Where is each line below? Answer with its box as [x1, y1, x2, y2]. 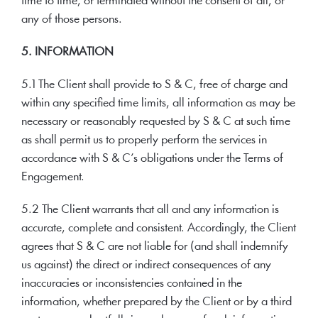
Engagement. [21, 171, 84, 183]
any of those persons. [21, 13, 122, 26]
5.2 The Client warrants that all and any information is [21, 204, 279, 216]
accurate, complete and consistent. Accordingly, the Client [21, 222, 296, 234]
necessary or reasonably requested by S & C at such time [21, 116, 290, 128]
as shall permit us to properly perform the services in [21, 134, 267, 146]
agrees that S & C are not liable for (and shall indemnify [21, 241, 288, 253]
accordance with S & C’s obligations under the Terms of [21, 153, 283, 165]
